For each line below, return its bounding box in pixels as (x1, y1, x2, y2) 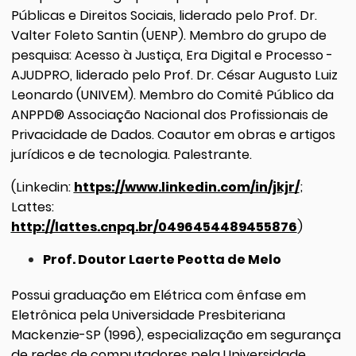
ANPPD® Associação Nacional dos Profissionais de (10, 105, 328, 124)
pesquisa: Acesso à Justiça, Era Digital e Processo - (10, 45, 333, 64)
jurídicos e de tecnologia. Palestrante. (10, 145, 252, 164)
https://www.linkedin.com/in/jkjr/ (73, 177, 300, 196)
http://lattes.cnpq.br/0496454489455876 (10, 217, 297, 236)
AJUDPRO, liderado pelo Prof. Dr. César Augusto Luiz (10, 65, 338, 84)
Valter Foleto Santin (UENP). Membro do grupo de (10, 25, 327, 44)
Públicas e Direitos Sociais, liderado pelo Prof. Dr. (10, 6, 317, 25)
